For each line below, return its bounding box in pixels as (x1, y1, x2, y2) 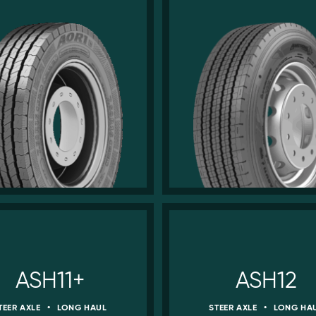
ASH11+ (15, 266, 85, 294)
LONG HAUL (54, 302, 107, 313)
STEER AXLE (209, 302, 260, 313)
